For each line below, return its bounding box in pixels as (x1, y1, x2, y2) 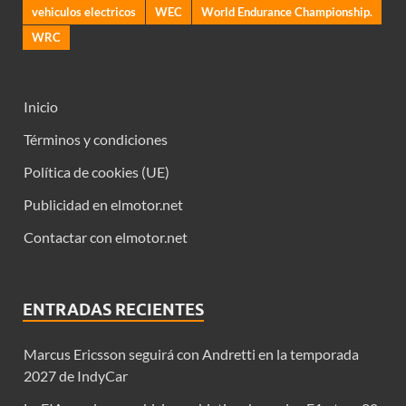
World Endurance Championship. (201, 5, 372, 20)
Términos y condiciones (24, 130, 168, 149)
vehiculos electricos (32, 5, 136, 20)
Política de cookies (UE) (24, 163, 169, 181)
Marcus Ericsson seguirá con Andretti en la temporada (24, 345, 359, 363)
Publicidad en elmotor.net (24, 196, 183, 214)
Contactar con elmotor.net (24, 228, 188, 246)
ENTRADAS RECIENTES (23, 300, 204, 320)
